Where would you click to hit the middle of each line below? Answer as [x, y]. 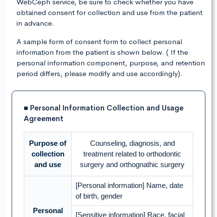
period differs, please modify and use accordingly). [100, 74]
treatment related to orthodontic [132, 154]
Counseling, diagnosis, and [132, 143]
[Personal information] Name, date [129, 186]
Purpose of [48, 143]
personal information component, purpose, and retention [111, 63]
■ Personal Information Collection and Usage [104, 108]
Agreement [44, 119]
